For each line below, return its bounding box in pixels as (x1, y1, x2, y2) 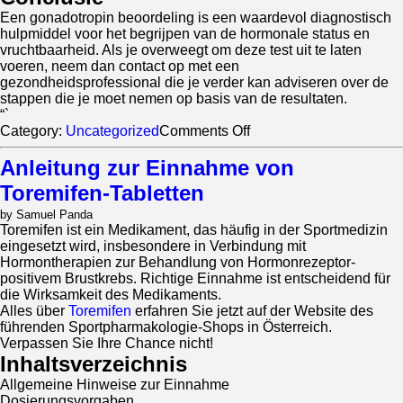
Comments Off (159, 123, 250, 139)
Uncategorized (66, 123, 159, 139)
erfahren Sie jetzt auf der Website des (131, 303, 373, 318)
